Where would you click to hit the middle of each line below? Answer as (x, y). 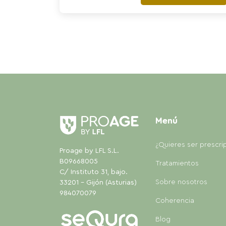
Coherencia (175, 201)
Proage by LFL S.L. (89, 151)
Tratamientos (177, 163)
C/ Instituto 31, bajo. (94, 172)
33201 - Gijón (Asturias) (98, 183)
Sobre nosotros (181, 182)
